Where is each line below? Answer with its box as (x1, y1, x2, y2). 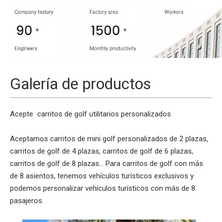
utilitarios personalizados (89, 109, 171, 118)
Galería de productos (10, 74, 151, 93)
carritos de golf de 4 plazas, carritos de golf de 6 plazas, (10, 146, 193, 156)
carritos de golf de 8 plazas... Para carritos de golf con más (10, 159, 203, 168)
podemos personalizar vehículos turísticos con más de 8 (10, 183, 195, 193)
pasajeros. (10, 196, 44, 205)
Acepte (10, 109, 37, 118)
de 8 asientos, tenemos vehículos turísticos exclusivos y (10, 171, 194, 180)
